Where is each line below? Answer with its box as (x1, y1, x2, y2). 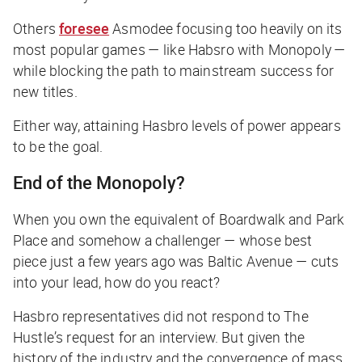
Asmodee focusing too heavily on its (109, 19, 343, 39)
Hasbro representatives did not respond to (13, 306, 284, 326)
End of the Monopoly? (13, 170, 185, 195)
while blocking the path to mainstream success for (13, 61, 335, 81)
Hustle (13, 327, 54, 347)
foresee (59, 19, 110, 39)
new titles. (13, 82, 81, 102)
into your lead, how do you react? (13, 272, 220, 293)
